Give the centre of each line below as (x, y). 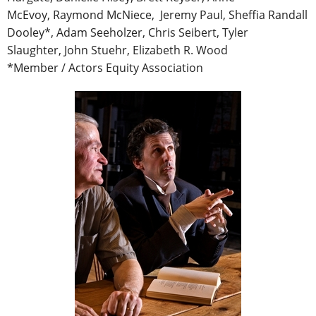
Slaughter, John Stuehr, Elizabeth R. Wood (117, 50)
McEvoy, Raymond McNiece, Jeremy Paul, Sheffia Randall (157, 15)
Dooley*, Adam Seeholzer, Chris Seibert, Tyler (128, 33)
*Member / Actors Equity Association (105, 68)
